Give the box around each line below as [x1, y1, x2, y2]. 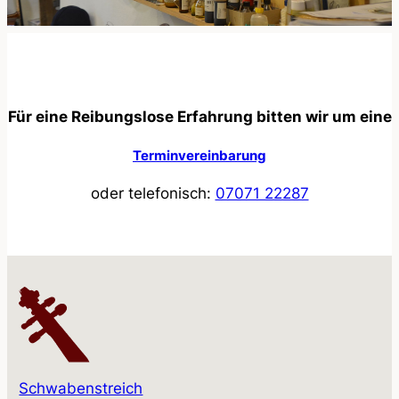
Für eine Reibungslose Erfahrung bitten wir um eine [7, 108, 392, 126]
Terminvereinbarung [133, 147, 266, 164]
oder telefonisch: [90, 183, 216, 202]
